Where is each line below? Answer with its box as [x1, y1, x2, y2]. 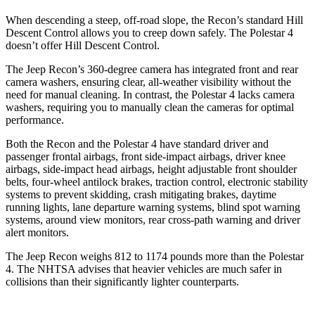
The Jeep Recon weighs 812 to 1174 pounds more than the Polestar [6, 250, 304, 262]
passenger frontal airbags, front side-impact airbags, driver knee [6, 150, 285, 162]
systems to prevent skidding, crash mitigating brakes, [6, 188, 241, 200]
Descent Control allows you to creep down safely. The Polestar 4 [6, 26, 293, 39]
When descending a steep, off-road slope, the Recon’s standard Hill [6, 13, 303, 26]
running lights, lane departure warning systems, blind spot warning [6, 200, 300, 213]
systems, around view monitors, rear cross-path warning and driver [6, 213, 300, 226]
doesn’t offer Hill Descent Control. [6, 39, 160, 51]
